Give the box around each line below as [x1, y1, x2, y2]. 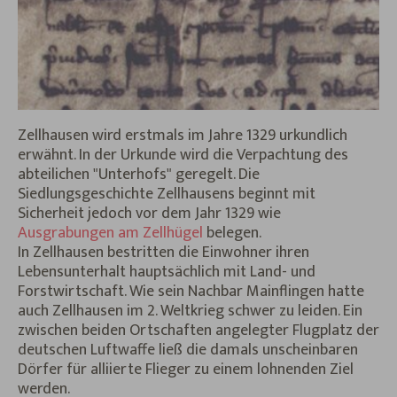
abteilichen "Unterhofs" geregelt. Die [18, 160, 260, 188]
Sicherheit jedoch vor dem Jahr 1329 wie [18, 199, 281, 227]
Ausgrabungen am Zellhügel [18, 219, 203, 246]
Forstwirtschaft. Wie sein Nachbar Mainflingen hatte [18, 277, 364, 305]
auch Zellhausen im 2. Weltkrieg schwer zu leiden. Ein [18, 297, 362, 324]
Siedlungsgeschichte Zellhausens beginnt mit [18, 180, 315, 207]
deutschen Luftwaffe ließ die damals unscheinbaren [18, 336, 358, 363]
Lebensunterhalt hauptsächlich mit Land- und [18, 258, 315, 285]
